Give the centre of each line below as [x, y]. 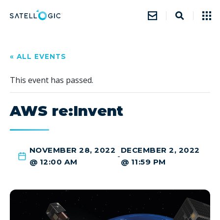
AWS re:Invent [67, 111]
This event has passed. [52, 80]
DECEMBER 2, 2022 [160, 150]
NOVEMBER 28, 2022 [72, 150]
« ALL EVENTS [38, 56]
